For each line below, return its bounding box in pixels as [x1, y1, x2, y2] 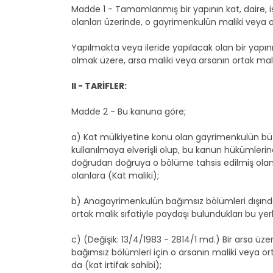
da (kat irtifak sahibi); [71, 259, 161, 271]
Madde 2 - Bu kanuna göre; [71, 105, 186, 118]
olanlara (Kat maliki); [71, 169, 159, 182]
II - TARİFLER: [71, 80, 127, 92]
